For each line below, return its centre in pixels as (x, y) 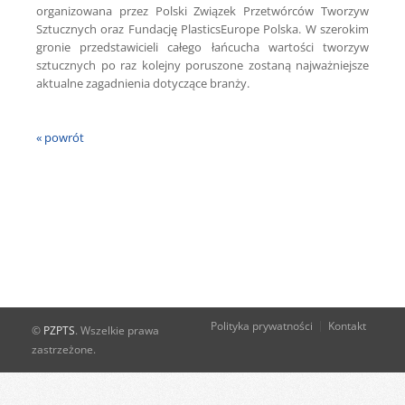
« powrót (60, 137)
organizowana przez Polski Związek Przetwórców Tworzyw (202, 11)
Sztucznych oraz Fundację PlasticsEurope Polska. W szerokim (202, 29)
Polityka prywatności (262, 326)
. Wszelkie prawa (117, 330)
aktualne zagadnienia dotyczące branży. (143, 83)
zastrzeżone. (64, 349)
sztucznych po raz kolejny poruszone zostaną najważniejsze (202, 65)
